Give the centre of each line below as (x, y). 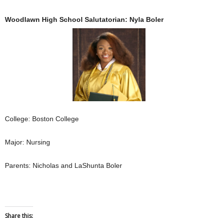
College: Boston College (42, 118)
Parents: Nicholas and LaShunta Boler (64, 165)
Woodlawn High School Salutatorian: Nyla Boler (84, 19)
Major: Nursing (27, 142)
